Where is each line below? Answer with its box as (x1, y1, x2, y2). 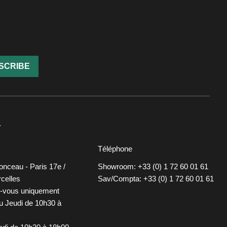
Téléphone (97, 144, 132, 153)
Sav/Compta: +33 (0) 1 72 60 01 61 (97, 174, 214, 183)
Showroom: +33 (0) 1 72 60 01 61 (97, 162, 208, 171)
